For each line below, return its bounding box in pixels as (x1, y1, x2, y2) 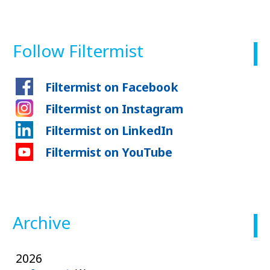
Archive (13, 210, 71, 234)
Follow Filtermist (13, 39, 143, 63)
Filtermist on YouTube (45, 144, 172, 161)
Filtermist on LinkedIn (45, 122, 173, 139)
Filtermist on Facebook (45, 78, 178, 95)
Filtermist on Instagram (45, 100, 183, 117)
